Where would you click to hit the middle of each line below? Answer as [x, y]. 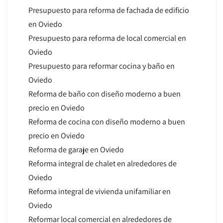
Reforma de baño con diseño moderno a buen [104, 94]
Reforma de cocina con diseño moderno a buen [107, 122]
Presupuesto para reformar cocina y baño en [101, 66]
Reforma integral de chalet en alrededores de [102, 164]
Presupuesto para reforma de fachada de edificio [109, 10]
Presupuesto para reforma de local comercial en [107, 38]
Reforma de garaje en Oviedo [76, 150]
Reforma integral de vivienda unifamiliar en [99, 191]
